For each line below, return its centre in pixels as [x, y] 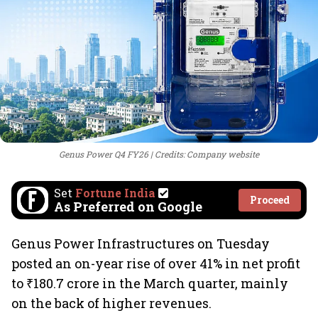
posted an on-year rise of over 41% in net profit [156, 263]
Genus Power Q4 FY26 [104, 154]
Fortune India [115, 193]
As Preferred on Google [128, 207]
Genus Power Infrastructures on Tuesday [141, 243]
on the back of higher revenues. [111, 303]
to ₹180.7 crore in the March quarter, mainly [150, 283]
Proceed [270, 200]
